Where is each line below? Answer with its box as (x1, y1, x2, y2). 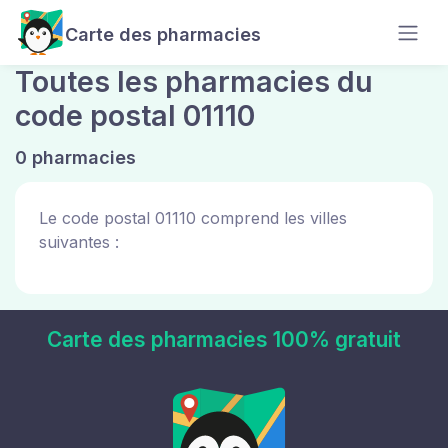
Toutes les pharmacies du (15, 64, 373, 99)
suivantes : (39, 232, 119, 252)
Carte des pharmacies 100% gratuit (47, 327, 401, 352)
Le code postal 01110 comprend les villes (39, 208, 347, 228)
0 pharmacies (15, 147, 136, 168)
